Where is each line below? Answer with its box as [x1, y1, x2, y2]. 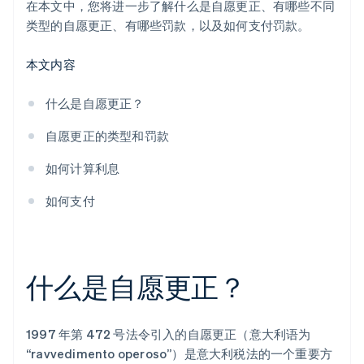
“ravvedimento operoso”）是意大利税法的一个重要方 [26, 345, 332, 362]
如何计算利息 [45, 160, 120, 177]
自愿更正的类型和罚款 [45, 128, 169, 145]
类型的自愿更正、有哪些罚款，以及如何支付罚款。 [26, 17, 310, 34]
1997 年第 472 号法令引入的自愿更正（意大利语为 [26, 326, 311, 343]
